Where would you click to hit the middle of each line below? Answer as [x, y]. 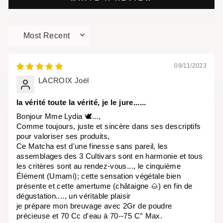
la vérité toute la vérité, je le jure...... [81, 102]
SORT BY [27, 39]
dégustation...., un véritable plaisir [74, 196]
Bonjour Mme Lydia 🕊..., [59, 116]
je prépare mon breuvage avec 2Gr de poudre [94, 206]
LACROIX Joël [64, 80]
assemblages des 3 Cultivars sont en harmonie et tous [110, 156]
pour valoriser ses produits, [63, 136]
